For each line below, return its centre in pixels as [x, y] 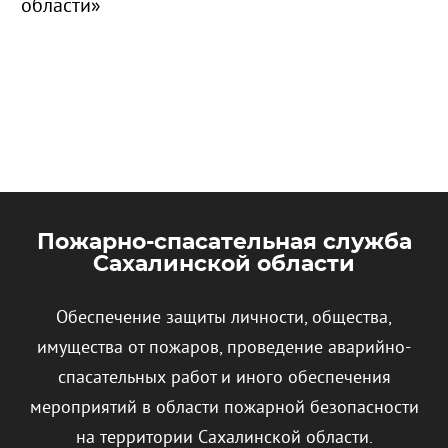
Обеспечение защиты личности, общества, [224, 318]
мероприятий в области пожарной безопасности [224, 408]
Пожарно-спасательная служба [224, 242]
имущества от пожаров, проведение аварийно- [224, 348]
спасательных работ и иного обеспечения [224, 378]
